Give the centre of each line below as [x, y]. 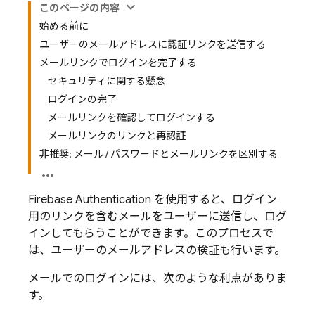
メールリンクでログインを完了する [118, 63]
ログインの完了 [82, 99]
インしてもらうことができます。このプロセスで [151, 233]
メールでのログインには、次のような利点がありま [157, 278]
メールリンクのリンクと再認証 [117, 136]
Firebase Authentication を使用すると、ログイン [153, 200]
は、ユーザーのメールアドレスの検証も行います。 [157, 250]
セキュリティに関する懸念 [107, 81]
